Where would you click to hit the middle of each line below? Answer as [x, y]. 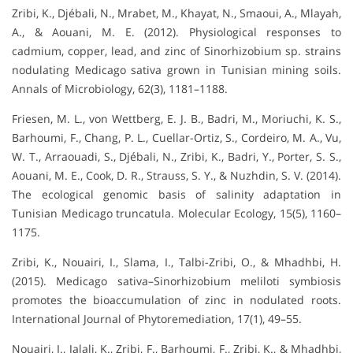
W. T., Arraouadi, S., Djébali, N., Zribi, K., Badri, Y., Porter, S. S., [176, 156]
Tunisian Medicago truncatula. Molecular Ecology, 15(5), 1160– [176, 213]
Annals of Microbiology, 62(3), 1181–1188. [120, 88]
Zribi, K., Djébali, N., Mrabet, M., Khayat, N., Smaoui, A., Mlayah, [176, 13]
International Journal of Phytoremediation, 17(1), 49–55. [157, 318]
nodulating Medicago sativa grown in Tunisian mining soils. [176, 69]
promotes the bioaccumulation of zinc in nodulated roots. [176, 299]
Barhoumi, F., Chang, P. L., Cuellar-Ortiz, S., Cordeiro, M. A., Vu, [176, 137]
